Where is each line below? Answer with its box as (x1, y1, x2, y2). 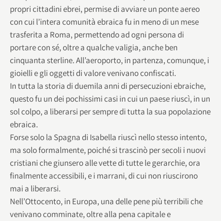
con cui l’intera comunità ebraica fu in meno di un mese (10, 16, 199, 27)
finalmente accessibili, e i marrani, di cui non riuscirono (10, 170, 198, 181)
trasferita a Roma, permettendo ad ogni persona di (10, 29, 184, 40)
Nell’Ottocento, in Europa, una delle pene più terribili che (10, 195, 203, 207)
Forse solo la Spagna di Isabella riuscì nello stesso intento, (10, 131, 207, 143)
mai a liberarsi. (10, 183, 61, 194)
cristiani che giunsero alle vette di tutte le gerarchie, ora (10, 157, 200, 168)
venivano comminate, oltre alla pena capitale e (10, 208, 171, 220)
